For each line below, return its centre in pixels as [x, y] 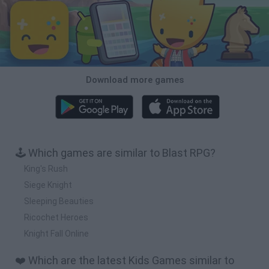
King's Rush [46, 168]
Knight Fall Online [56, 233]
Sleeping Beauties [59, 201]
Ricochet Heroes [56, 217]
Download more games [134, 80]
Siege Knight [48, 185]
